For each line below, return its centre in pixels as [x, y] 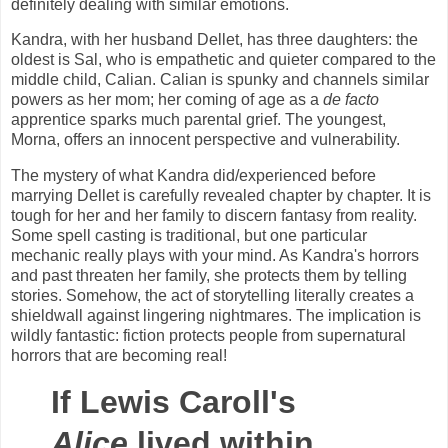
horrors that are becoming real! [119, 356]
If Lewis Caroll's [173, 402]
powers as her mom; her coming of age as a [167, 100]
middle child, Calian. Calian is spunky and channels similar [220, 80]
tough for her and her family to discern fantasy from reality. [214, 216]
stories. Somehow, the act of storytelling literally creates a [212, 296]
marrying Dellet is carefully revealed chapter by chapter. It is [221, 196]
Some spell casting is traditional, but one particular [189, 236]
